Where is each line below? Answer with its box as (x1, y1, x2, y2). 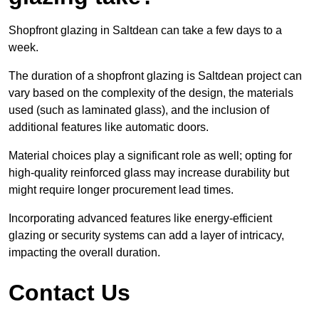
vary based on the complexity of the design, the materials (9, 87, 293, 100)
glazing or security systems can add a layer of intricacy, (9, 229, 284, 242)
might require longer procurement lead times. (9, 184, 234, 197)
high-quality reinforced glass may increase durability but (9, 167, 289, 179)
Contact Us (9, 280, 130, 306)
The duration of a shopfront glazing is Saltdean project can (9, 70, 302, 83)
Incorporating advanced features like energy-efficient (9, 212, 272, 225)
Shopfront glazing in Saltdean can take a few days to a (9, 24, 282, 37)
